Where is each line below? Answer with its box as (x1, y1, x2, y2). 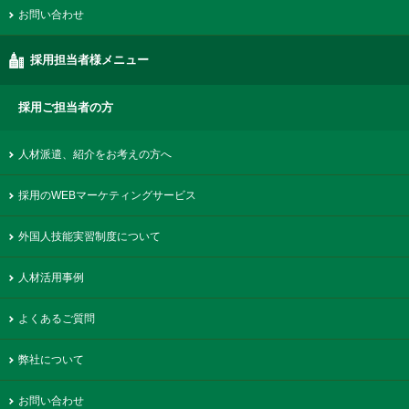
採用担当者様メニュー (30, 52, 149, 67)
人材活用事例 (18, 270, 84, 284)
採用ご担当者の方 (18, 100, 113, 114)
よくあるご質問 (18, 311, 95, 325)
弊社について (18, 352, 84, 366)
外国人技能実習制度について (18, 229, 161, 243)
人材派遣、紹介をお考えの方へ (18, 147, 172, 161)
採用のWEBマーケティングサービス (18, 188, 196, 202)
